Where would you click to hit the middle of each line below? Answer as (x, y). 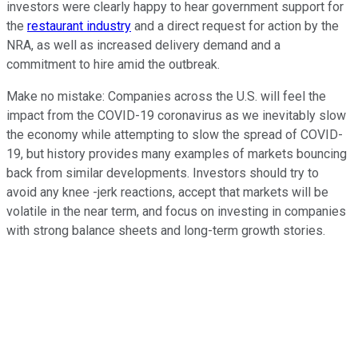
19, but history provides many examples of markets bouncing (177, 154)
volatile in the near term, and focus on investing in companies (176, 212)
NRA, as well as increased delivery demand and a (143, 46)
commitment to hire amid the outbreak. (113, 65)
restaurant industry (79, 26)
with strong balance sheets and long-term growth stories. (166, 231)
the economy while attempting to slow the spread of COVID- (175, 135)
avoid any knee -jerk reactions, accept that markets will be (167, 193)
